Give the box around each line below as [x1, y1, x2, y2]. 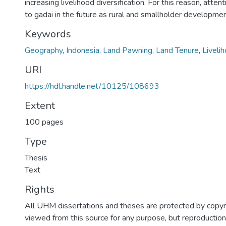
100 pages [25, 117, 64, 128]
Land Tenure [156, 45, 199, 56]
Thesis [25, 152, 47, 163]
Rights [25, 183, 54, 196]
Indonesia [66, 45, 99, 56]
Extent [25, 99, 55, 112]
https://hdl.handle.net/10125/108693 [25, 81, 159, 92]
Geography [25, 45, 63, 56]
